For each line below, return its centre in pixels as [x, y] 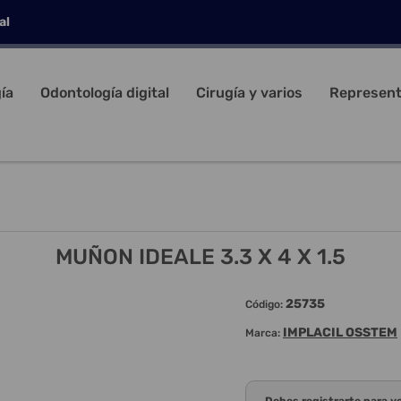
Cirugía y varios [249, 93]
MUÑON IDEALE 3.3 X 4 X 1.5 [200, 257]
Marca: [263, 333]
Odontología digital [104, 93]
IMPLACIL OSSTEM [340, 333]
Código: [264, 305]
